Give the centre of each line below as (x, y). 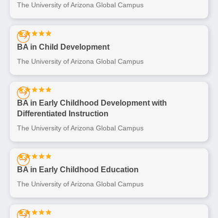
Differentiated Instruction (63, 113)
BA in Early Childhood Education (78, 170)
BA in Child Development (63, 47)
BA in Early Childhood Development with (92, 103)
